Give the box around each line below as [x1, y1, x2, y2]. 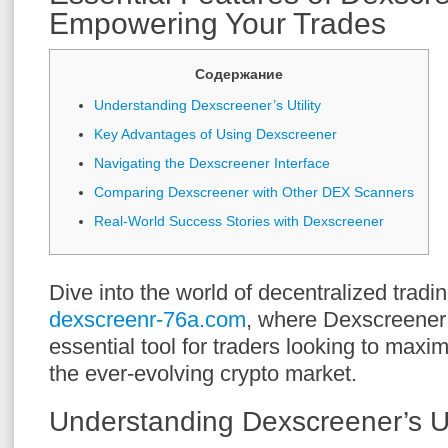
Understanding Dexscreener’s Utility [94, 97, 321, 113]
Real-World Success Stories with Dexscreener [94, 213, 384, 229]
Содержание [195, 66, 283, 82]
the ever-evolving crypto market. [49, 361, 357, 386]
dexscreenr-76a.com [49, 307, 246, 332]
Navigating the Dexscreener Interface [94, 155, 330, 171]
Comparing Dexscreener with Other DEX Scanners [94, 184, 414, 200]
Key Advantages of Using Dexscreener [94, 126, 337, 142]
